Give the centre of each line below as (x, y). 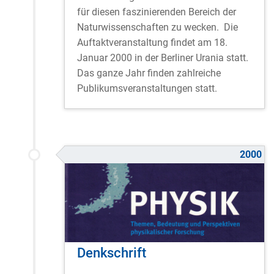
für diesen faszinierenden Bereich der (157, 12)
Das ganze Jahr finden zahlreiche (149, 73)
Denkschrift (112, 252)
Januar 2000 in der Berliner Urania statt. (163, 57)
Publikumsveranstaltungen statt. (147, 88)
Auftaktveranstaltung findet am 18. (152, 42)
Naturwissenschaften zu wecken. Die (157, 27)
